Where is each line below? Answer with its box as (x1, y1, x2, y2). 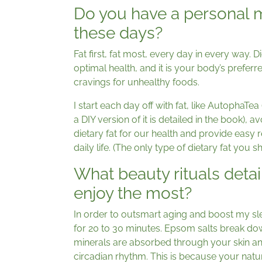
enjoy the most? (74, 184, 192, 203)
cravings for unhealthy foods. (74, 77, 199, 88)
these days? (74, 23, 163, 43)
